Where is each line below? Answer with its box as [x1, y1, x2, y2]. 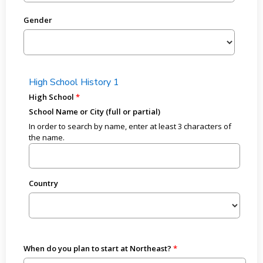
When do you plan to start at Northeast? [23, 242, 171, 254]
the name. [29, 132, 65, 143]
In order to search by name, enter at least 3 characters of [29, 121, 232, 131]
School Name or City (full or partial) [29, 106, 161, 117]
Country [29, 178, 59, 189]
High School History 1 [29, 75, 120, 89]
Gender [23, 15, 52, 26]
